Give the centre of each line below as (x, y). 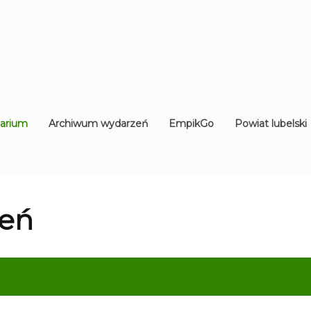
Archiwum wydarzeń (98, 124)
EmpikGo (191, 124)
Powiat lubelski (271, 124)
